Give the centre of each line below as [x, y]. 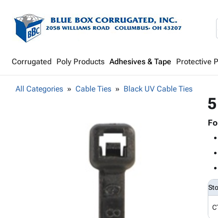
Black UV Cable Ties [158, 89]
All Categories [39, 89]
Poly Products [81, 62]
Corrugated [32, 62]
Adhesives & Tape [140, 62]
